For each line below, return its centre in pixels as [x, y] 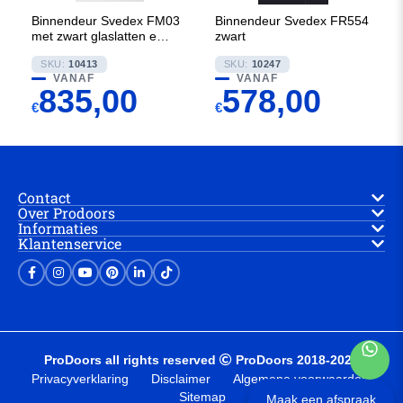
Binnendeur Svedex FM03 [106, 21]
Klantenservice [70, 243]
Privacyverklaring [81, 379]
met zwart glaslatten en [98, 36]
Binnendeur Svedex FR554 [291, 21]
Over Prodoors [67, 213]
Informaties [58, 228]
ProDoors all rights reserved [130, 360]
